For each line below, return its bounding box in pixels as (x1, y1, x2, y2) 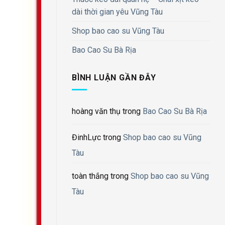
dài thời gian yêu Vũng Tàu (72, 7, 163, 17)
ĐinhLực (72, 133, 101, 143)
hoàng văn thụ (72, 106, 121, 117)
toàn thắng (72, 171, 108, 181)
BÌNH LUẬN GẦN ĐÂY (72, 72, 156, 82)
